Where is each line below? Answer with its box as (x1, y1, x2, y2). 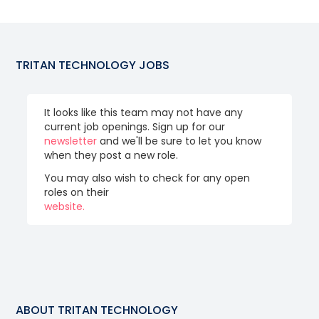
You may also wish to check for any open (44, 171, 251, 185)
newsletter (44, 134, 98, 148)
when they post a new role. (44, 148, 179, 162)
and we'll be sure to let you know (97, 134, 262, 148)
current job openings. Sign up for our (44, 120, 226, 134)
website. (44, 199, 85, 214)
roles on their (44, 185, 110, 199)
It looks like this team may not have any (44, 105, 244, 120)
